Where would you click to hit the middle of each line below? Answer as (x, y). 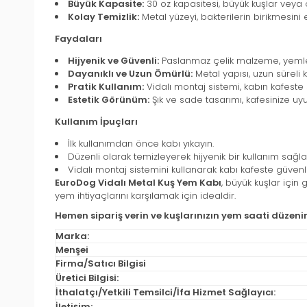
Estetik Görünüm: (109, 100)
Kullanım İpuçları (96, 122)
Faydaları (78, 39)
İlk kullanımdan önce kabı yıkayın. (141, 144)
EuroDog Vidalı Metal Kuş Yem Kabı (138, 183)
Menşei (72, 250)
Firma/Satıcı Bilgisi (101, 264)
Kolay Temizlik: (103, 17)
